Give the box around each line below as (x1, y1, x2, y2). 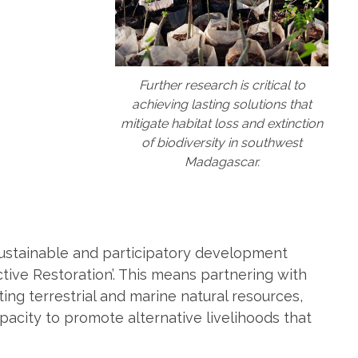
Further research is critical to (138, 78, 305, 93)
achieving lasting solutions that (132, 97, 312, 113)
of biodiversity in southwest (141, 135, 302, 151)
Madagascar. (184, 154, 260, 170)
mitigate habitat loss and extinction (121, 116, 323, 132)
